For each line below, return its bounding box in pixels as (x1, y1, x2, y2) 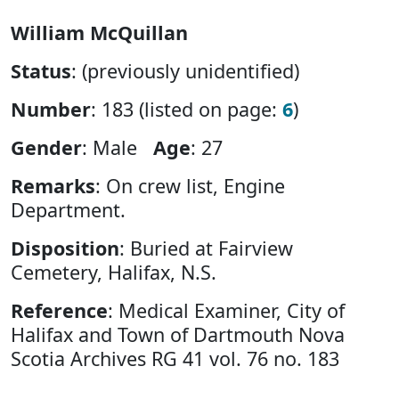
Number (11, 95, 91, 122)
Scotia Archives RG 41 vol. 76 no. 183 (11, 345, 339, 371)
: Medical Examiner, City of (108, 297, 345, 323)
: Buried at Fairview (119, 234, 293, 261)
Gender (11, 134, 82, 160)
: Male (82, 134, 153, 160)
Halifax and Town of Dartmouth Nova (11, 321, 345, 347)
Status (11, 57, 71, 84)
